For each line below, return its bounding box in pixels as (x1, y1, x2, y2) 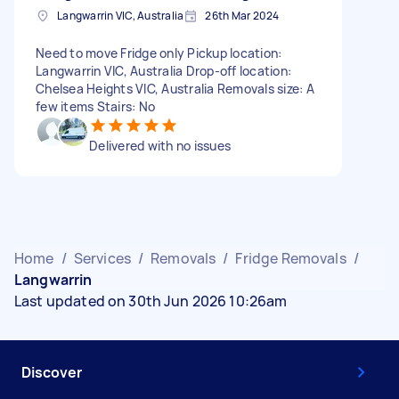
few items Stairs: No (36, 97, 155, 115)
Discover (21, 362, 82, 382)
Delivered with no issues (89, 136, 231, 154)
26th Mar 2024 (205, 7, 280, 23)
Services (73, 248, 131, 268)
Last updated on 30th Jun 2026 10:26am (14, 290, 288, 311)
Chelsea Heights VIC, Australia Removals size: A (36, 79, 314, 97)
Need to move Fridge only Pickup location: (36, 44, 282, 61)
